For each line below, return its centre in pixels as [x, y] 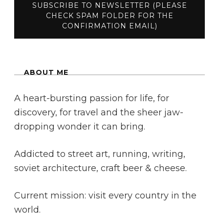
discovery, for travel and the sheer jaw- [99, 113]
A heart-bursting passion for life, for [92, 99]
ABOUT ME [46, 73]
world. [27, 210]
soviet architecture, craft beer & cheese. [100, 168]
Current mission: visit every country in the [105, 196]
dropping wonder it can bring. [80, 127]
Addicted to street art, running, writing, [100, 154]
